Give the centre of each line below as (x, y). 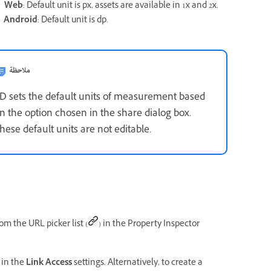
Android (21, 21)
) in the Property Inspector (149, 225)
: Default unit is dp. (73, 21)
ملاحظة (20, 71)
